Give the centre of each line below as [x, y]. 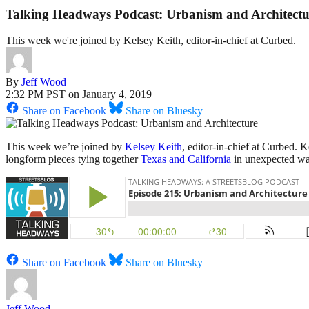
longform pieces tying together [73, 159]
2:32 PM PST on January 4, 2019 [79, 94]
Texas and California [186, 159]
